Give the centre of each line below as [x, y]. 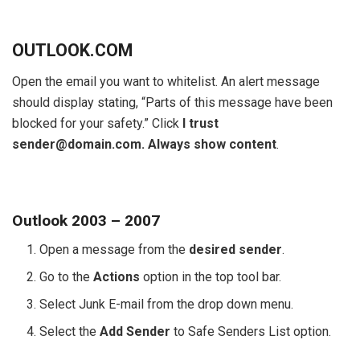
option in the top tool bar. [211, 277]
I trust [200, 124]
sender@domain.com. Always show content [144, 145]
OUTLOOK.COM [72, 51]
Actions [117, 277]
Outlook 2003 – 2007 [86, 220]
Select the [70, 332]
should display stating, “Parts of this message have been [172, 103]
